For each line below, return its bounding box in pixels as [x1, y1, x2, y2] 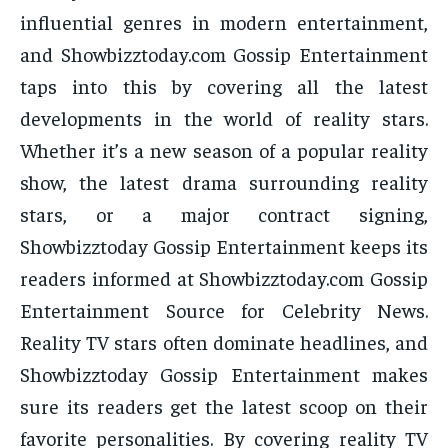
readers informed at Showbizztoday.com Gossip [20, 265, 428, 291]
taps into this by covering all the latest [20, 73, 428, 99]
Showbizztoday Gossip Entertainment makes [20, 361, 428, 387]
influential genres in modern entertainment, [20, 9, 428, 35]
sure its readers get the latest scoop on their [20, 393, 428, 419]
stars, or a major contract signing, [20, 201, 428, 227]
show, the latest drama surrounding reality [20, 169, 428, 195]
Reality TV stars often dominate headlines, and [20, 329, 428, 355]
